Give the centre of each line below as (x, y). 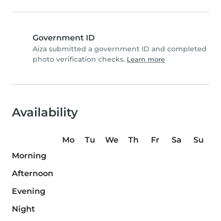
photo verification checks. (80, 59)
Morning (29, 156)
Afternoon (33, 174)
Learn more (146, 60)
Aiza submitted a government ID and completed (120, 49)
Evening (29, 191)
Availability (45, 112)
